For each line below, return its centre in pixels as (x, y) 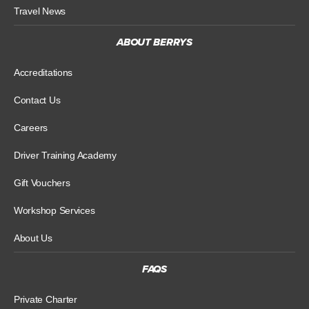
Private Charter (46, 299)
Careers (31, 127)
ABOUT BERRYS (154, 42)
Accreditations (43, 72)
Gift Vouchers (42, 182)
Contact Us (37, 100)
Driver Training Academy (65, 155)
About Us (33, 238)
